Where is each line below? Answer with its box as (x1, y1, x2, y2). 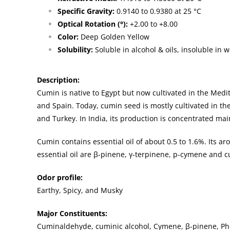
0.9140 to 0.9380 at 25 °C (114, 6, 201, 16)
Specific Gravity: (57, 6, 114, 16)
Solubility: (57, 45, 93, 55)
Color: (57, 32, 79, 42)
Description (37, 75, 78, 85)
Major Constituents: (37, 208, 107, 219)
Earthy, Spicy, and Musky (37, 185, 123, 196)
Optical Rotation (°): (57, 19, 130, 29)
